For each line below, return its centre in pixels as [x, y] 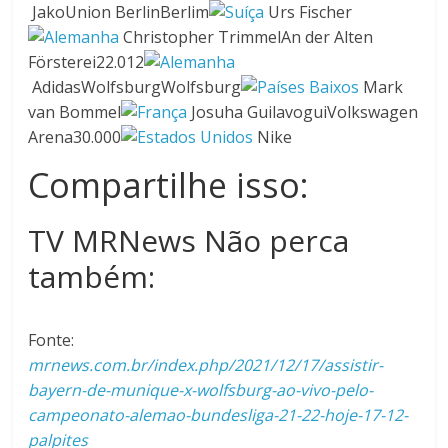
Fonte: [51, 340]
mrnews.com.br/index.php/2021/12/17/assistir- [206, 365]
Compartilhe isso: [169, 185]
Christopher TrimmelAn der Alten [246, 37]
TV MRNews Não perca [189, 240]
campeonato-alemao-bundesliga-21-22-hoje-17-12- [218, 415]
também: [92, 276]
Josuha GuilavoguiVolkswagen [303, 112]
